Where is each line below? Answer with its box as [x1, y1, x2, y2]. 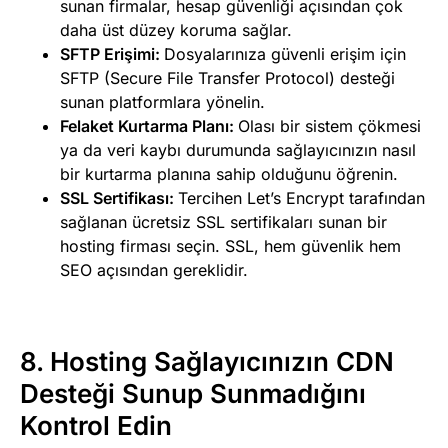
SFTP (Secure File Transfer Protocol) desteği [60, 67, 395, 88]
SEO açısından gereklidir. [60, 259, 248, 280]
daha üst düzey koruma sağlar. [60, 19, 292, 40]
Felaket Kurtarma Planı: [60, 115, 238, 136]
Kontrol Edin [20, 409, 172, 441]
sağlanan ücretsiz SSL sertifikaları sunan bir [60, 211, 387, 232]
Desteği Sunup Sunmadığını [20, 377, 366, 409]
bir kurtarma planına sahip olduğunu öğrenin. [60, 163, 398, 184]
